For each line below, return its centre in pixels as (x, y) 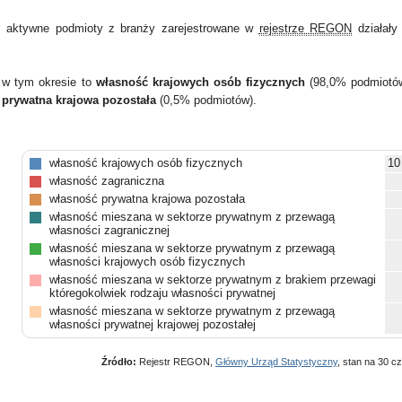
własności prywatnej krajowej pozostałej (153, 324)
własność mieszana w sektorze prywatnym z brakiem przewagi (213, 280)
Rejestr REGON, (176, 362)
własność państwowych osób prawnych (151, 360)
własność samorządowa (111, 342)
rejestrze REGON (306, 28)
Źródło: (119, 362)
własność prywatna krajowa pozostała (147, 199)
